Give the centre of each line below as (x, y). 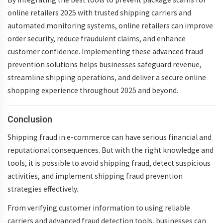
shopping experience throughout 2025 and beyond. (94, 90)
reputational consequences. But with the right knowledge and (111, 150)
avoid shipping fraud (115, 163)
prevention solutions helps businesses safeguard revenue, (105, 64)
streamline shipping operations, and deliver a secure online (107, 77)
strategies (25, 189)
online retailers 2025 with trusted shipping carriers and (99, 13)
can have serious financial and (161, 137)
